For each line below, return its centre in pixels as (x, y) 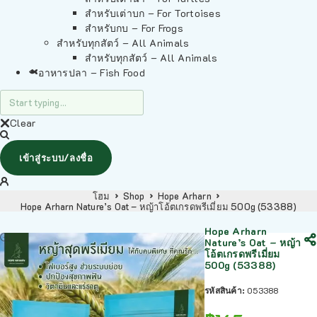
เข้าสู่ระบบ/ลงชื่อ (56, 157)
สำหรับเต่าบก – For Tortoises (153, 13)
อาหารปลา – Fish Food (92, 73)
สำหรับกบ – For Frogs (134, 28)
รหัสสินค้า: (226, 290)
